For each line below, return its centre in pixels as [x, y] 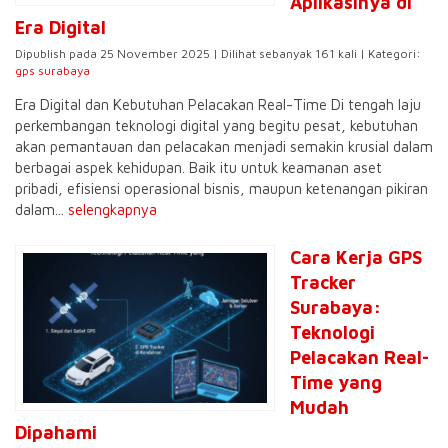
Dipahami [56, 432]
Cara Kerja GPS [356, 257]
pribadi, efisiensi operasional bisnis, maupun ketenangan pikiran [221, 188]
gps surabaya [52, 70]
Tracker [323, 282]
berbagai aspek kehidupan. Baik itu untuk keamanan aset [198, 167]
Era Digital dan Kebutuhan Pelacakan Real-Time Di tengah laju [218, 104]
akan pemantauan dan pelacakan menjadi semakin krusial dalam [224, 146]
